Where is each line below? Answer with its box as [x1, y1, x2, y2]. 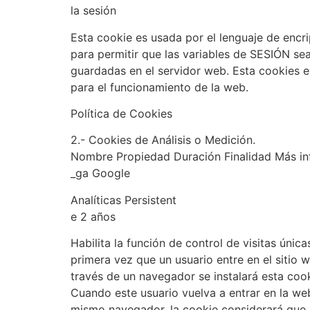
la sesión [71, 3, 116, 18]
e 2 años [71, 209, 116, 224]
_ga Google [71, 166, 130, 181]
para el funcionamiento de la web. [71, 80, 248, 94]
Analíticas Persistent [71, 192, 176, 207]
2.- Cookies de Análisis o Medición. [71, 133, 255, 147]
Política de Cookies [71, 106, 172, 120]
